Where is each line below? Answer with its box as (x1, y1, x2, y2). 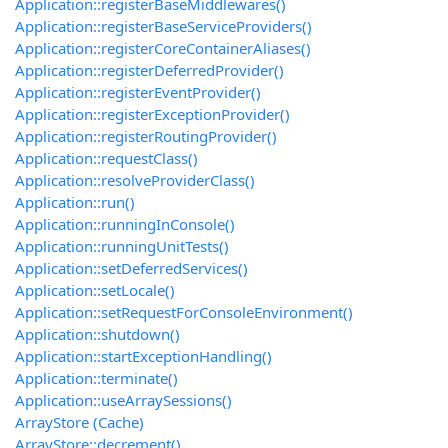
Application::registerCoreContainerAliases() (15, 38, 311, 59)
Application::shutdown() (15, 324, 180, 345)
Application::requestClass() (15, 148, 198, 169)
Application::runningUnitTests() (15, 236, 229, 257)
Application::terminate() (15, 368, 178, 389)
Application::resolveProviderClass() (15, 170, 255, 191)
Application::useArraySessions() (15, 390, 232, 411)
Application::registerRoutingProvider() (15, 126, 277, 147)
